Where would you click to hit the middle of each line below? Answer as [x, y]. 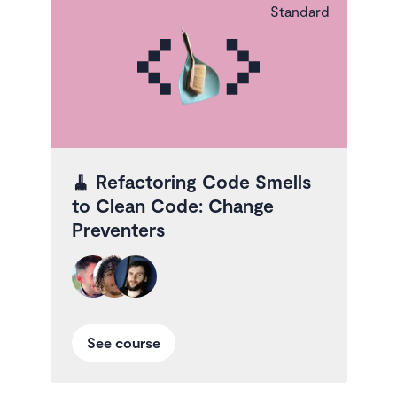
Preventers [118, 229]
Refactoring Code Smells [203, 181]
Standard [300, 11]
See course [123, 342]
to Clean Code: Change [172, 205]
